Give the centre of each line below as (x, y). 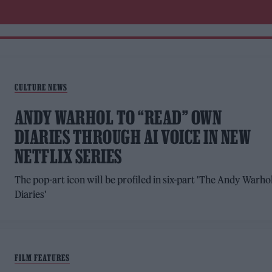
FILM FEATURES (42, 258)
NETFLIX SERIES (68, 156)
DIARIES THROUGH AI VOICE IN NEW (133, 137)
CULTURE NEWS (41, 87)
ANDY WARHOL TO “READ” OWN (118, 117)
